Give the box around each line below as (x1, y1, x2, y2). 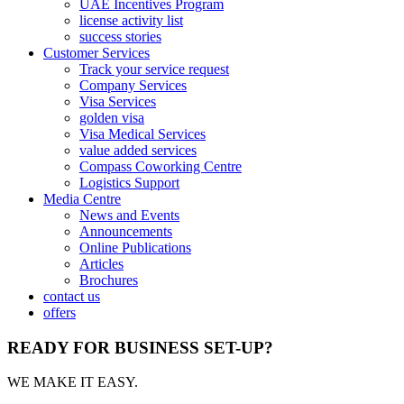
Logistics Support (79, 175, 179, 190)
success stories (79, 29, 161, 44)
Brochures (79, 272, 138, 288)
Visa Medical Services (79, 126, 206, 142)
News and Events (79, 207, 179, 223)
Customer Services (43, 45, 150, 60)
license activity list (79, 13, 183, 28)
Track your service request (79, 61, 229, 77)
